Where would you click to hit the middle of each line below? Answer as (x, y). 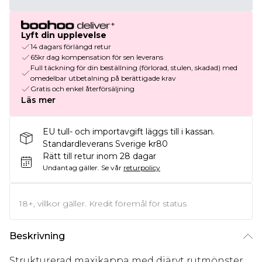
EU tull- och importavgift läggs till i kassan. (129, 132)
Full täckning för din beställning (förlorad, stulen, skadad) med (134, 68)
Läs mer (38, 100)
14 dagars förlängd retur (71, 47)
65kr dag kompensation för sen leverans (97, 57)
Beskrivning (37, 236)
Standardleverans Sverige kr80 (105, 144)
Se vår (111, 168)
